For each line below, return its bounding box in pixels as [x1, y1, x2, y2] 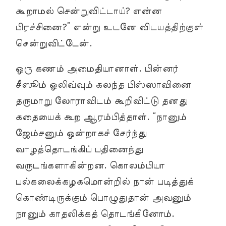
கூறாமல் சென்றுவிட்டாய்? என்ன [15, 7, 162, 16]
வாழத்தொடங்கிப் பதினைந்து [15, 145, 143, 154]
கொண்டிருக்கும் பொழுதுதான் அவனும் [15, 193, 191, 203]
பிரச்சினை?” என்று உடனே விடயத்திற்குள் [15, 23, 203, 32]
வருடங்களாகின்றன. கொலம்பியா [15, 161, 165, 171]
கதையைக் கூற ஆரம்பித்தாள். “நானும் [15, 112, 187, 122]
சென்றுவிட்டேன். [15, 39, 92, 48]
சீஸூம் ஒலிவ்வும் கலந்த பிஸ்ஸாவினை [15, 80, 191, 90]
